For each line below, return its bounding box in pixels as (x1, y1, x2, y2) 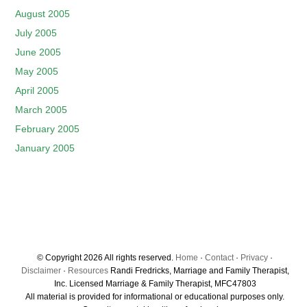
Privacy (241, 253, 268, 262)
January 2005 (15, 143, 75, 153)
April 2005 (15, 85, 60, 96)
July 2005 (15, 27, 58, 38)
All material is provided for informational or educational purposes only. (25, 292, 284, 302)
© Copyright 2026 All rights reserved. (37, 253, 175, 262)
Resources (67, 266, 108, 275)
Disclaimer (21, 266, 61, 275)
